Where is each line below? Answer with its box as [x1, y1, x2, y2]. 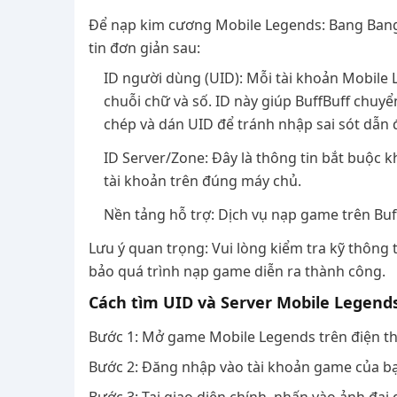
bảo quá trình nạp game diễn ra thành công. [89, 261, 385, 281]
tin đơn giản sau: [89, 38, 200, 58]
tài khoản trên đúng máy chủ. [104, 171, 301, 191]
